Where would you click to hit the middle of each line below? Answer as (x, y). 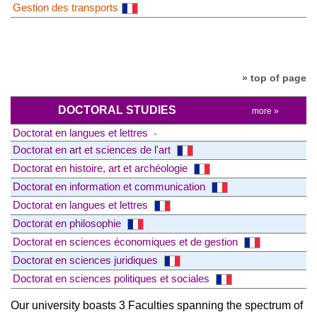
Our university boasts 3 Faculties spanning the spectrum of (157, 306)
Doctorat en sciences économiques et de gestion (127, 242)
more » (265, 111)
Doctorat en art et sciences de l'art (93, 150)
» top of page (274, 77)
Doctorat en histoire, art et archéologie (102, 168)
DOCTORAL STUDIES (117, 110)
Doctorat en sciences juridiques (87, 260)
